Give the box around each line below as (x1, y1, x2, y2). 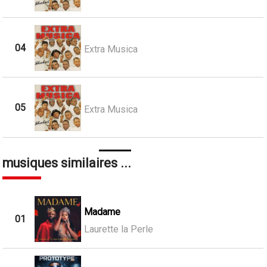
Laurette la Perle (83, 223, 153, 235)
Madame (83, 206, 120, 218)
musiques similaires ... (2, 155, 132, 170)
